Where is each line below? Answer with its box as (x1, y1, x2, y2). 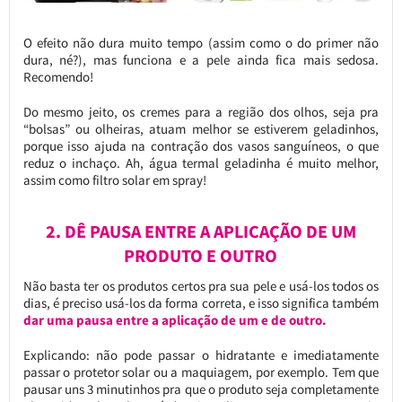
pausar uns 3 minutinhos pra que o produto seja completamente (22, 380, 380, 398)
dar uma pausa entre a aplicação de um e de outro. (22, 310, 327, 328)
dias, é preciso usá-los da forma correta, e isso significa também (22, 293, 380, 311)
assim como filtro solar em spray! (22, 170, 206, 188)
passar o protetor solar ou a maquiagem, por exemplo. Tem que (22, 363, 380, 380)
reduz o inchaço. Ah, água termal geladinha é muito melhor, (22, 153, 380, 171)
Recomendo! (22, 67, 93, 85)
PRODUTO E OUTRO (124, 244, 278, 267)
